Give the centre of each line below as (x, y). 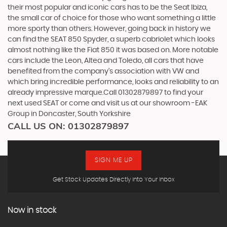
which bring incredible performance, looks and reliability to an (113, 82)
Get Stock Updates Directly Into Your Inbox (113, 179)
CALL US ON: (38, 126)
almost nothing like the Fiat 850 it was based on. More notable (113, 50)
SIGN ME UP (113, 160)
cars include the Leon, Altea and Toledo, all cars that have (106, 61)
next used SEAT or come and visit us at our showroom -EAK (107, 103)
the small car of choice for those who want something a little (112, 18)
